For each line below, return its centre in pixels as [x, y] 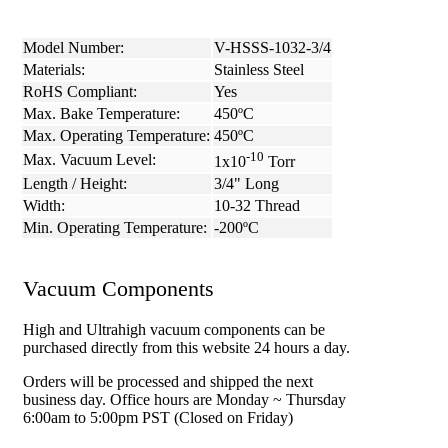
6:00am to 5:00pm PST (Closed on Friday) [158, 417]
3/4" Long [246, 184]
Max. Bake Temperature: [101, 114]
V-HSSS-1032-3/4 [272, 48]
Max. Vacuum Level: [89, 160]
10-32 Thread [257, 206]
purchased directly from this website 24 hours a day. [186, 347]
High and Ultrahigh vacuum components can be [174, 329]
